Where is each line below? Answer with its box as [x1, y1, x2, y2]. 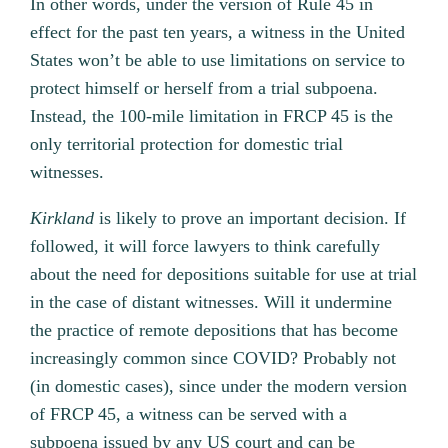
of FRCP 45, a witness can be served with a [30, 403, 348, 424]
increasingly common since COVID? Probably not [30, 347, 397, 368]
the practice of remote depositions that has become [30, 319, 399, 340]
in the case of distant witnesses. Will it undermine [30, 291, 393, 312]
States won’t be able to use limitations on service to [30, 49, 406, 70]
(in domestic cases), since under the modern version [30, 375, 408, 396]
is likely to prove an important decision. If [99, 207, 407, 228]
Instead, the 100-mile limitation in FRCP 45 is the [30, 105, 394, 126]
